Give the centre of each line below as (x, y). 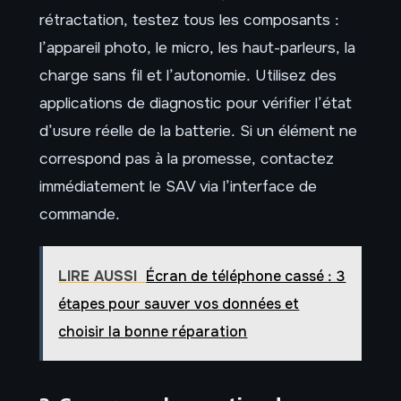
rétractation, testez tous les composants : (189, 19)
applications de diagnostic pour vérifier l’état (196, 102)
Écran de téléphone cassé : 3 (246, 276)
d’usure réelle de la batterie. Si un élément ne (198, 130)
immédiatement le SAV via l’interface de (178, 186)
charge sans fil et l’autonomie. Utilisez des (188, 75)
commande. (80, 213)
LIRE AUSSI (98, 276)
